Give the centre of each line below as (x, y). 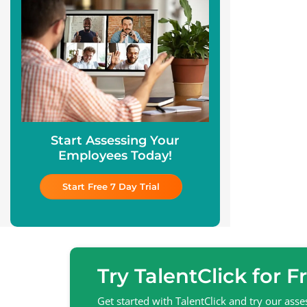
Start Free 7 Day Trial (111, 186)
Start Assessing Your (115, 140)
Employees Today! (115, 155)
